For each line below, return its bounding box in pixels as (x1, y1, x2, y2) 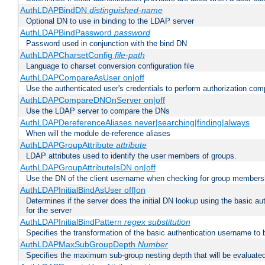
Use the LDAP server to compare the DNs (26, 106, 170, 116)
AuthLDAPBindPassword (20, 28, 114, 38)
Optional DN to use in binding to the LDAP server (26, 17, 194, 26)
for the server (26, 206, 72, 215)
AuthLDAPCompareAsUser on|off (20, 73, 144, 83)
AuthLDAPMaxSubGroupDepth (20, 240, 138, 250)
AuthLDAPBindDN (20, 5, 89, 15)
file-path (114, 50, 145, 60)
